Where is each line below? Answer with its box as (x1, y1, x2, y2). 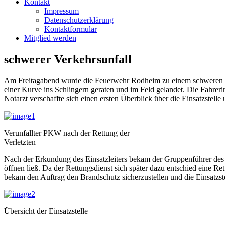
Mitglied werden (24, 34, 76, 43)
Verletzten (4, 138, 36, 147)
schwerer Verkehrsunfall (4, 53, 132, 66)
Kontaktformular (44, 25, 97, 34)
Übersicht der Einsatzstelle (4, 207, 88, 216)
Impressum (44, 7, 79, 16)
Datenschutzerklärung (44, 16, 114, 25)
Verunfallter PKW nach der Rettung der (4, 129, 130, 138)
